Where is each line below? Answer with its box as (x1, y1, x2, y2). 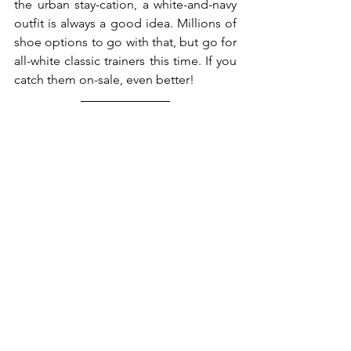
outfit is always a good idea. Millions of (14, 16, 237, 31)
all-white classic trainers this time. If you (14, 53, 237, 69)
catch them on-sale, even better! (14, 72, 197, 88)
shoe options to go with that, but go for (14, 34, 237, 50)
